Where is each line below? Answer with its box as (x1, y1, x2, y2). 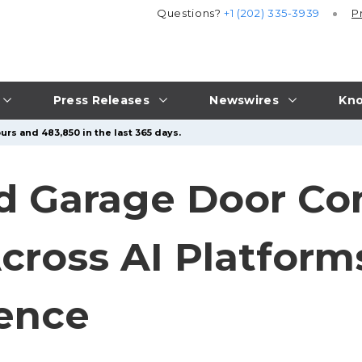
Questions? (157, 6, 225, 20)
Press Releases (53, 92, 149, 107)
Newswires (209, 92, 279, 107)
